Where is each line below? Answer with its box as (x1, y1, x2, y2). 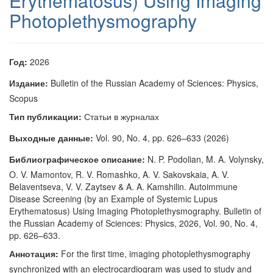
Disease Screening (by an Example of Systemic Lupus (9, 193, 218, 205)
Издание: (9, 77, 48, 89)
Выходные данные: (9, 132, 93, 144)
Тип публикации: (9, 110, 82, 122)
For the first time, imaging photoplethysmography (58, 247, 250, 260)
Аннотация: (9, 247, 58, 260)
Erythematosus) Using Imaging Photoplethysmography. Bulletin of (9, 205, 261, 217)
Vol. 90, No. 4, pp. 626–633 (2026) (93, 132, 229, 144)
